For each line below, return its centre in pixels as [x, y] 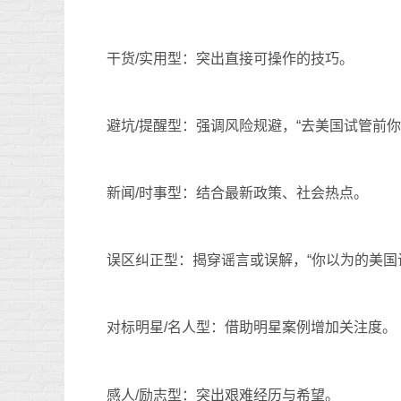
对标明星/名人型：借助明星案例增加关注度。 [252, 328]
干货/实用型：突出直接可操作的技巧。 [230, 58]
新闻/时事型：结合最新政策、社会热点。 [237, 193]
